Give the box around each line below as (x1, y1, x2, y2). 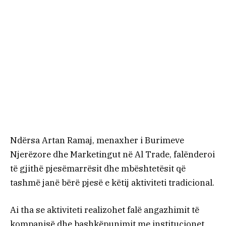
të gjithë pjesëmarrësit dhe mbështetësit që (10, 163, 186, 175)
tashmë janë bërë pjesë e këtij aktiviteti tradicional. (10, 177, 214, 189)
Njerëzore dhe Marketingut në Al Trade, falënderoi (10, 149, 215, 160)
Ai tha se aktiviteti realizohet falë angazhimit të (10, 204, 199, 216)
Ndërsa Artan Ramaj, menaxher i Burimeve (10, 135, 184, 146)
